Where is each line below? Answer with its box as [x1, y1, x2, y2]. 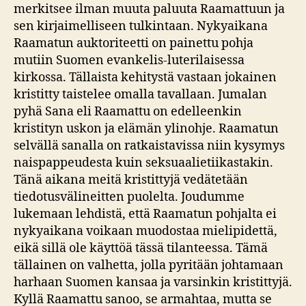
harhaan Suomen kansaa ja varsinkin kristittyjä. [14, 275, 292, 291]
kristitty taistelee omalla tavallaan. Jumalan [14, 87, 267, 103]
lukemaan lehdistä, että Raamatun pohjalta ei [14, 206, 277, 223]
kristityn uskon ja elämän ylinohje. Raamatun [14, 121, 279, 137]
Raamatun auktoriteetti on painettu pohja [14, 36, 253, 52]
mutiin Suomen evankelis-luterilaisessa [14, 53, 245, 69]
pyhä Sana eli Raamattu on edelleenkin [14, 104, 242, 120]
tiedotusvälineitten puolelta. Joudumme [14, 189, 245, 206]
